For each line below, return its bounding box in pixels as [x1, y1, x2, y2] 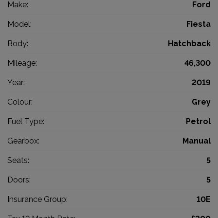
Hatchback [168, 39, 211, 49]
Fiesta [186, 19, 211, 29]
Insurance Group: [7, 195, 68, 204]
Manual [182, 136, 211, 146]
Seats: [7, 156, 29, 165]
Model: [7, 19, 32, 29]
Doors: [7, 175, 31, 185]
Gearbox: [7, 136, 39, 146]
